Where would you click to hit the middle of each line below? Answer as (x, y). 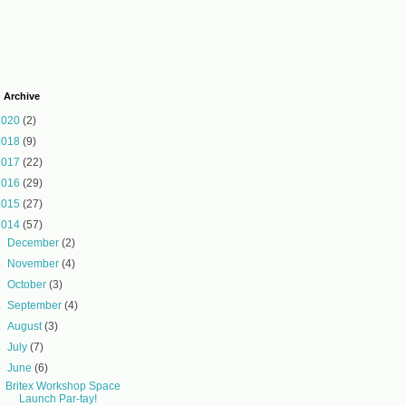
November (35, 264)
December (35, 243)
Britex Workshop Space (63, 386)
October (29, 285)
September (36, 305)
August (26, 326)
